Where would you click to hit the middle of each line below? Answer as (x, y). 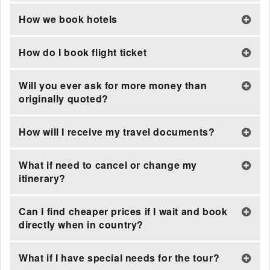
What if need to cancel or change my (108, 165)
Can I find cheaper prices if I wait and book (123, 211)
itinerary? (42, 178)
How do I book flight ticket (83, 52)
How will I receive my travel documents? (117, 132)
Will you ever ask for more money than (113, 85)
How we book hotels (68, 19)
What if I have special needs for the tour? (119, 258)
